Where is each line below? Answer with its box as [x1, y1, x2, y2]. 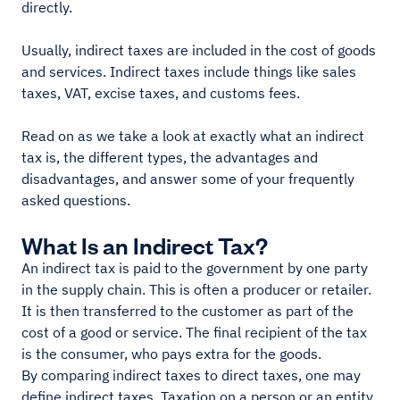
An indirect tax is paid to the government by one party [21, 259, 368, 277]
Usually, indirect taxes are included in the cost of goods [21, 41, 376, 59]
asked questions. [21, 191, 130, 209]
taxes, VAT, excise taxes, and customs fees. [21, 84, 300, 102]
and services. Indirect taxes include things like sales [21, 62, 356, 80]
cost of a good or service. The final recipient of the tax [21, 323, 367, 341]
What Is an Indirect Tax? [21, 229, 268, 259]
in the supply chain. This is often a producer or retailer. [21, 280, 371, 298]
